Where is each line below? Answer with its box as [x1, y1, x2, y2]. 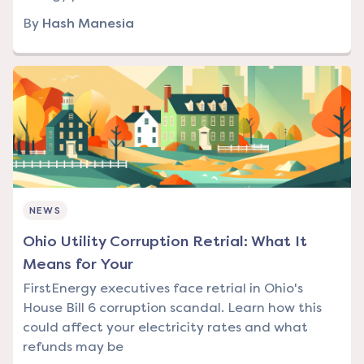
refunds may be [23, 339, 123, 355]
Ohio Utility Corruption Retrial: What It [23, 232, 307, 251]
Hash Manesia [42, 15, 134, 32]
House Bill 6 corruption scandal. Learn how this [23, 300, 322, 316]
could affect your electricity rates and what [23, 319, 308, 336]
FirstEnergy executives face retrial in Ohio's [23, 280, 303, 297]
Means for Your [23, 255, 133, 274]
